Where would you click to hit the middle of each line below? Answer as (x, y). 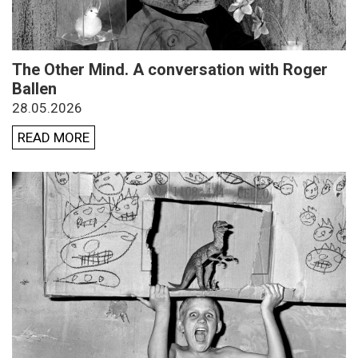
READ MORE (54, 138)
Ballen (34, 89)
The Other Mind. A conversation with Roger (170, 70)
